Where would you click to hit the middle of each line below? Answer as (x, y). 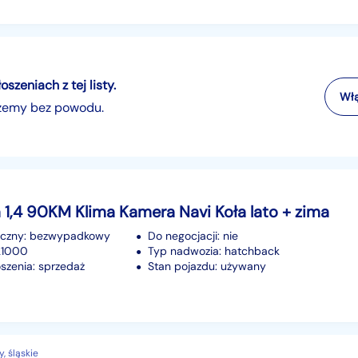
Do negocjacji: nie (193, 235)
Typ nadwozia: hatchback (214, 251)
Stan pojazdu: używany (207, 266)
